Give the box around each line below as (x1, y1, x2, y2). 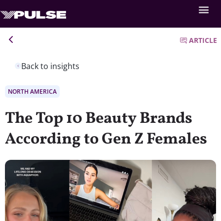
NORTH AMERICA (8, 87, 57, 96)
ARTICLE (189, 36, 217, 45)
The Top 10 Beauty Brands (5, 108, 192, 130)
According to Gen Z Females (5, 128, 207, 150)
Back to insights (21, 60, 79, 72)
